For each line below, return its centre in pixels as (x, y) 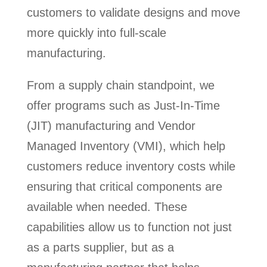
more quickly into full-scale (96, 33)
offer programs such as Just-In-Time (123, 106)
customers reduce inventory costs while (131, 167)
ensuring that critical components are (124, 187)
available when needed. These (107, 207)
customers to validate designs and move (133, 13)
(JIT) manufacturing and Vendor (111, 126)
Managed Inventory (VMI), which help (126, 146)
